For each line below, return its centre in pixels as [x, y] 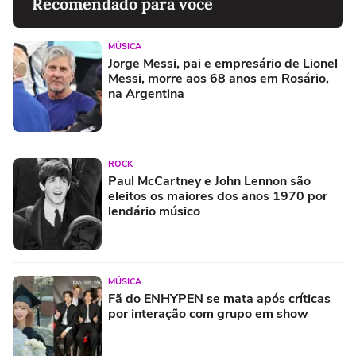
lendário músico [154, 211]
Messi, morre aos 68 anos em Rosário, [219, 78]
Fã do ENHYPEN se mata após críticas [219, 298]
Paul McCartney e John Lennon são [209, 181]
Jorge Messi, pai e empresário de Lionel [223, 63]
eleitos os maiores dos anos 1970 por [218, 196]
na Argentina [146, 93]
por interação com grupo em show [208, 313]
